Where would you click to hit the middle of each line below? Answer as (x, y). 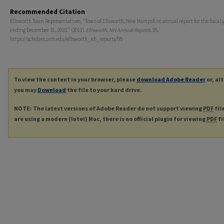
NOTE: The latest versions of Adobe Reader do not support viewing (108, 108)
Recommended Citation (47, 12)
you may (26, 90)
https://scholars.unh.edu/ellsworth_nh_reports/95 (66, 39)
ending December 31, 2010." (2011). (48, 30)
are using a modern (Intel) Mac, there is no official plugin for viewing (110, 119)
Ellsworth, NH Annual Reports (118, 30)
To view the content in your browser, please (75, 79)
